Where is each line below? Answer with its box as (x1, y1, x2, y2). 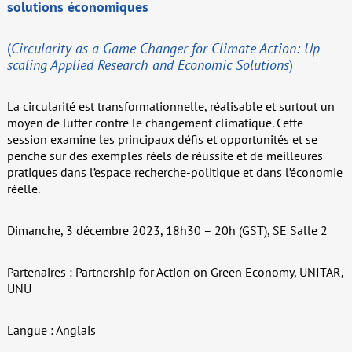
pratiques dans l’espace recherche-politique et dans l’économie (6, 164, 343, 181)
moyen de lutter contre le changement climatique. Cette (6, 115, 303, 131)
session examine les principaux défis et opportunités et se (6, 131, 317, 148)
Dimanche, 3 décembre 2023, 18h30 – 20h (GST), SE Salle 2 (6, 222, 328, 239)
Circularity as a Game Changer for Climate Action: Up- (10, 38, 324, 58)
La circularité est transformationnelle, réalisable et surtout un (6, 98, 335, 115)
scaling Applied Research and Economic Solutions (6, 55, 289, 75)
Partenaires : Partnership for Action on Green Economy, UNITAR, (6, 264, 343, 280)
